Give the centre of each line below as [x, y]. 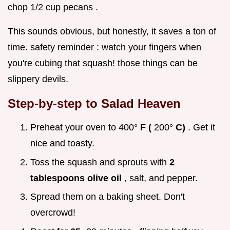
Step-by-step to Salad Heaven [94, 104]
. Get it [202, 128]
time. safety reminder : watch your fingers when [104, 47]
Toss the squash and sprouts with [100, 162]
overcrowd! [53, 213]
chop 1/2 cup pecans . [53, 7]
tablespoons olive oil [77, 178]
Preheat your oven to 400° [85, 128]
